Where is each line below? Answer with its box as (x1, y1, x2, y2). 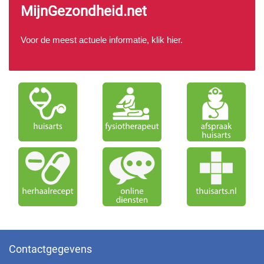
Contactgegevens (9, 243, 92, 255)
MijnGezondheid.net (21, 3, 147, 19)
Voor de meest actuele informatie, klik (21, 35, 167, 45)
